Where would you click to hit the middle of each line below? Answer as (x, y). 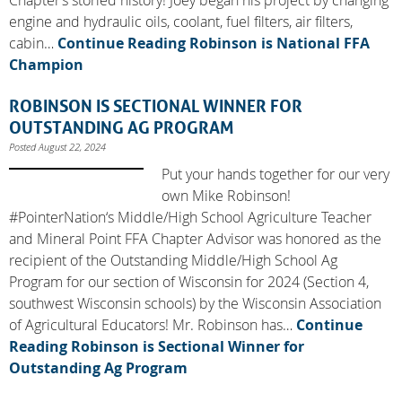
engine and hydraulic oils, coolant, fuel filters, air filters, (181, 21)
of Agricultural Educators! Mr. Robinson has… (153, 324)
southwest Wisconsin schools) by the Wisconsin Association (195, 303)
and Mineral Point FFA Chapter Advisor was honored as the (195, 238)
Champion (46, 64)
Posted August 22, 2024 (57, 146)
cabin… (33, 43)
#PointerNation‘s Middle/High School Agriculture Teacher (190, 217)
